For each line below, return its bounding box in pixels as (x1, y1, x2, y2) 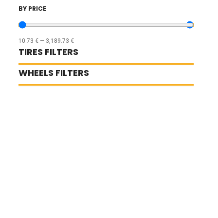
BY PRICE (18, 4, 46, 13)
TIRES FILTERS (18, 45, 78, 58)
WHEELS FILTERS (18, 66, 89, 79)
